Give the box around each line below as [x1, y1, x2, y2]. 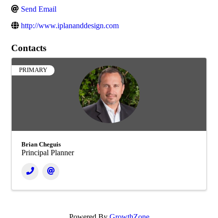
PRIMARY [19, 67, 47, 74]
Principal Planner [21, 148, 74, 157]
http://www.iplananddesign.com [21, 21, 119, 30]
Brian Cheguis [21, 141, 61, 148]
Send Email [21, 5, 56, 14]
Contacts [11, 43, 46, 54]
